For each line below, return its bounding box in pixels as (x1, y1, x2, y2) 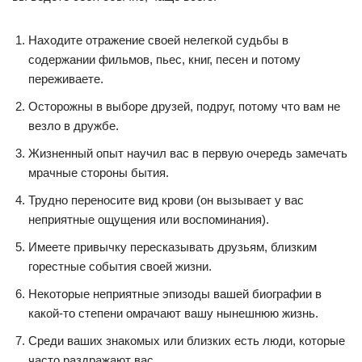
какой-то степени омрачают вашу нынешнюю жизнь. (28, 306, 318, 320)
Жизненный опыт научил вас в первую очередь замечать (28, 146, 347, 160)
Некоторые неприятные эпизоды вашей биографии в (28, 287, 322, 301)
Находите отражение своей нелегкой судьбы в (28, 33, 288, 47)
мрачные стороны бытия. (28, 166, 169, 179)
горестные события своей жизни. (28, 259, 212, 273)
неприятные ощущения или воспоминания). (28, 213, 269, 226)
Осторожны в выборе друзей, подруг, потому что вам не (28, 99, 340, 113)
